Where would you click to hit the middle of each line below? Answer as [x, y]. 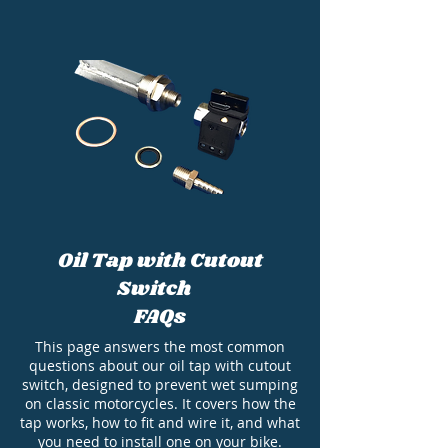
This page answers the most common [160, 347]
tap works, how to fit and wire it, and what [160, 423]
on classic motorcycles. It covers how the [160, 404]
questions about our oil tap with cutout [160, 366]
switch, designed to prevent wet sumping [160, 385]
